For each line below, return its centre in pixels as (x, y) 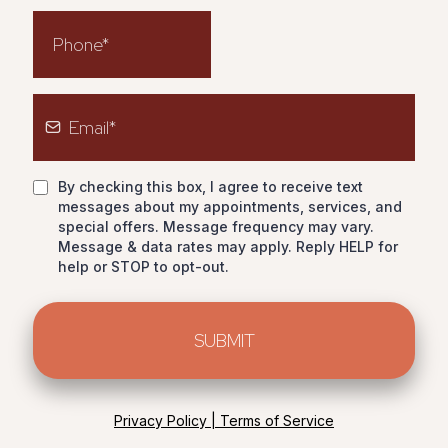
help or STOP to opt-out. (144, 266)
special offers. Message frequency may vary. (216, 226)
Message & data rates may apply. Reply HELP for (228, 246)
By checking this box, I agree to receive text (211, 186)
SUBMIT (224, 340)
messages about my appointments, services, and (230, 206)
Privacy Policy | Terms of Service (224, 420)
